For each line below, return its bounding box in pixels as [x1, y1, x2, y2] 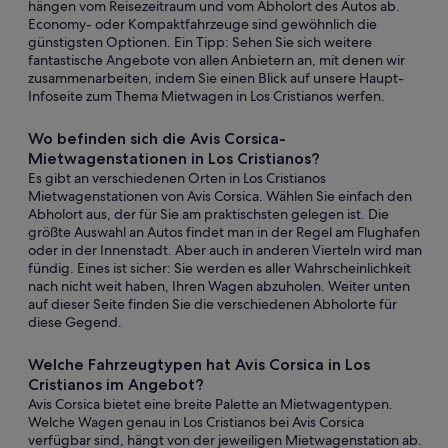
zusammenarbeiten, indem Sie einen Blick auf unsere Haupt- [28, 69, 404, 87]
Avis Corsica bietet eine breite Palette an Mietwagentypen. [28, 395, 393, 413]
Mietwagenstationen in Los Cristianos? [28, 149, 320, 168]
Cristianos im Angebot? [28, 375, 204, 394]
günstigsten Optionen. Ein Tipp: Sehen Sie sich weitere [28, 33, 372, 51]
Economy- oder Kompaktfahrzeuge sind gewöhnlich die [28, 15, 377, 33]
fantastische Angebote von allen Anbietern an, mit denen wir [28, 51, 405, 69]
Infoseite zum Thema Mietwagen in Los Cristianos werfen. [28, 87, 385, 105]
